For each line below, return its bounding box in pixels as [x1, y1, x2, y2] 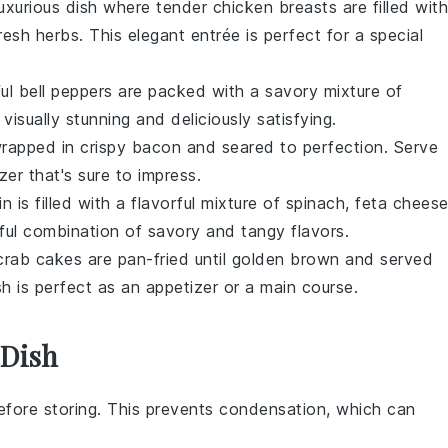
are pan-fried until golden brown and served [82, 249, 433, 269]
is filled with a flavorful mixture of [12, 193, 286, 213]
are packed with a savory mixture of [112, 81, 403, 101]
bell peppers [18, 81, 113, 101]
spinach [285, 193, 345, 213]
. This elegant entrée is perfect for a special [79, 25, 423, 45]
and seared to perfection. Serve [181, 137, 438, 157]
